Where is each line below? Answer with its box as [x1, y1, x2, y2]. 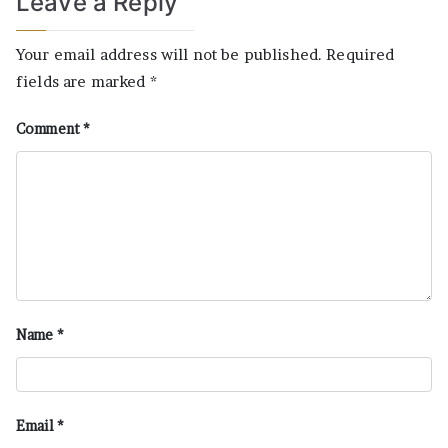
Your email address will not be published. [16, 44, 323, 64]
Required [326, 44, 395, 64]
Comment [16, 119, 84, 137]
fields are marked [16, 71, 150, 91]
